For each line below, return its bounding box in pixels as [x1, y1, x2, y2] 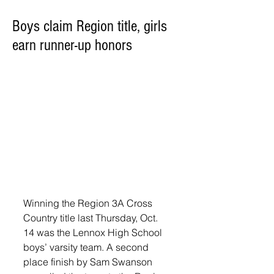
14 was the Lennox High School [23, 226, 165, 239]
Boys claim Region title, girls [12, 17, 167, 35]
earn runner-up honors [12, 36, 132, 54]
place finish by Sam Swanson [23, 255, 155, 268]
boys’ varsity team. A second [23, 240, 151, 253]
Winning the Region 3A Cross [23, 196, 155, 209]
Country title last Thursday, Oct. [23, 211, 160, 224]
